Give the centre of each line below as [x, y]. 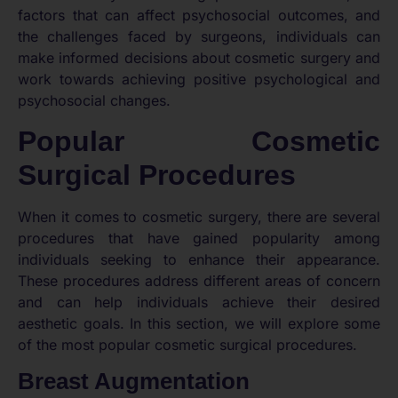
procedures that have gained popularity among [199, 238]
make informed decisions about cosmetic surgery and [199, 58]
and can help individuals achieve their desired [199, 302]
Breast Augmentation [134, 382]
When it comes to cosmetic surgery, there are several [199, 216]
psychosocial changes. [94, 101]
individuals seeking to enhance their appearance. [199, 259]
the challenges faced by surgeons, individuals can [199, 37]
